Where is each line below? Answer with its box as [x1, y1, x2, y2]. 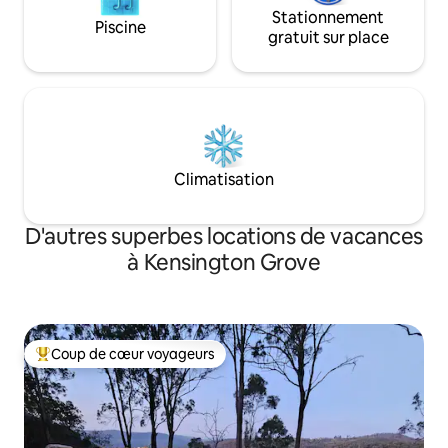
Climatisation [174, 169, 274, 191]
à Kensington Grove [127, 248, 321, 278]
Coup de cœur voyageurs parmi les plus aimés [35, 353, 335, 372]
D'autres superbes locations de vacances [25, 222, 423, 252]
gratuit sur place [267, 27, 389, 49]
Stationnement [272, 7, 384, 29]
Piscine [94, 17, 146, 39]
